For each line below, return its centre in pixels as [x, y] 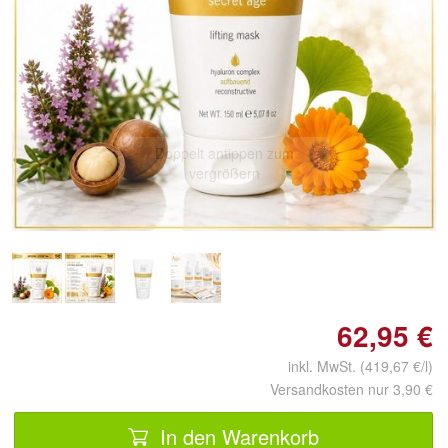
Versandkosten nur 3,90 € [351, 389]
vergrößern [224, 172]
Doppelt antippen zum [224, 152]
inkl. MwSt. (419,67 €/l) [352, 366]
